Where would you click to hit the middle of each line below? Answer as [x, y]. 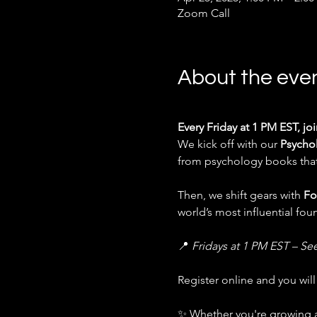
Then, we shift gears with [240, 195]
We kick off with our [229, 144]
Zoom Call [203, 13]
